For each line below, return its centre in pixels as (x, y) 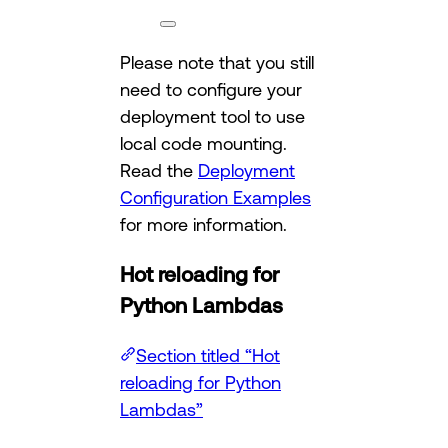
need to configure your (211, 89)
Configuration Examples (215, 197)
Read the (159, 170)
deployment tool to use (212, 116)
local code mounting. (203, 143)
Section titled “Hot (208, 355)
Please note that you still (217, 62)
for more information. (203, 224)
